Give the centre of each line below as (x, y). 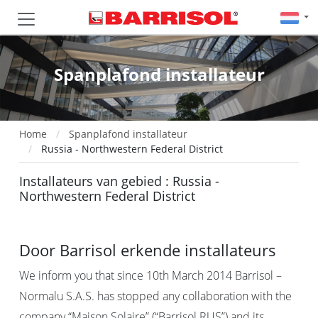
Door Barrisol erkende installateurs (148, 250)
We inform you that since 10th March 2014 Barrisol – (150, 275)
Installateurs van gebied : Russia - (119, 181)
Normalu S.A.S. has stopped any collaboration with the (155, 296)
